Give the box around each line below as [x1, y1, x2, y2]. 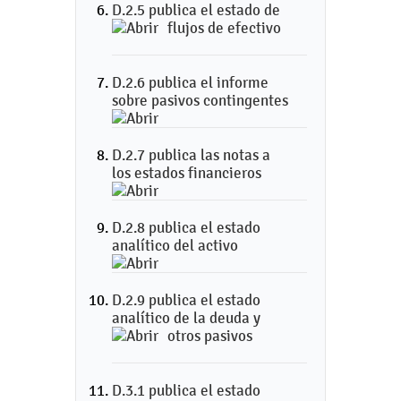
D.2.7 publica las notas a [112, 146, 270, 164]
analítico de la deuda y [112, 309, 260, 327]
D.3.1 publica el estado [112, 381, 260, 399]
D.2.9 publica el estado [112, 291, 260, 309]
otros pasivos [167, 327, 252, 345]
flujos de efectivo [167, 19, 281, 37]
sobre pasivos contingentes [112, 91, 288, 109]
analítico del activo [112, 236, 238, 254]
